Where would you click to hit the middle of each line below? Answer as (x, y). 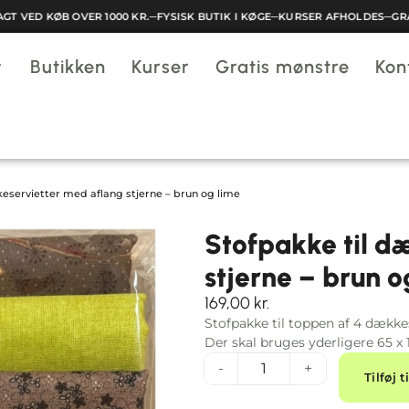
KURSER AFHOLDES (316, 16)
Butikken (68, 67)
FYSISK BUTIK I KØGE (199, 16)
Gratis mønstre (283, 67)
